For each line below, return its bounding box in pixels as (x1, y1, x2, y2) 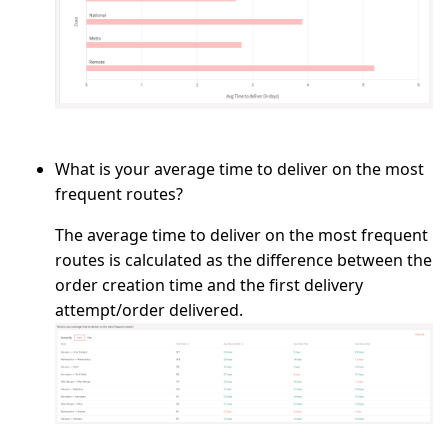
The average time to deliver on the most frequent (55, 223, 428, 246)
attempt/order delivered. (55, 298, 243, 321)
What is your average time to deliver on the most (55, 157, 424, 180)
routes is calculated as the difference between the (55, 248, 432, 271)
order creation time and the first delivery (55, 273, 363, 296)
